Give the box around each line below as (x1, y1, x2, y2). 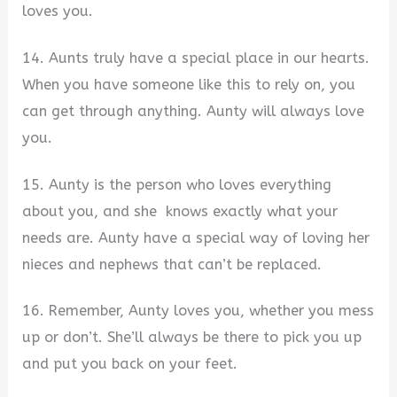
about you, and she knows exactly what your (22, 202, 339, 220)
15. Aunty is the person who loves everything (22, 175, 332, 193)
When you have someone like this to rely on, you (22, 75, 356, 93)
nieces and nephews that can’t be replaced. (22, 255, 323, 273)
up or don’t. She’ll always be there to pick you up (22, 329, 362, 346)
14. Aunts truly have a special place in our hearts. (22, 49, 370, 66)
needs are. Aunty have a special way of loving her (22, 229, 370, 246)
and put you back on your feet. (22, 355, 238, 373)
